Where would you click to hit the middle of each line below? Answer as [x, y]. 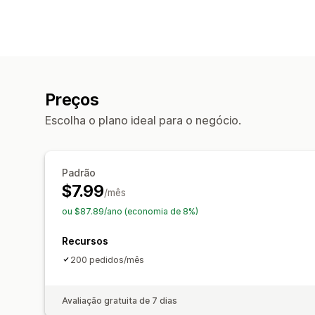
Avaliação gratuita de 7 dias [120, 300]
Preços [72, 99]
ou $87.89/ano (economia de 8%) [130, 211]
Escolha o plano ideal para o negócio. [143, 120]
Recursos [85, 240]
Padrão [79, 172]
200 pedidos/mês [107, 259]
